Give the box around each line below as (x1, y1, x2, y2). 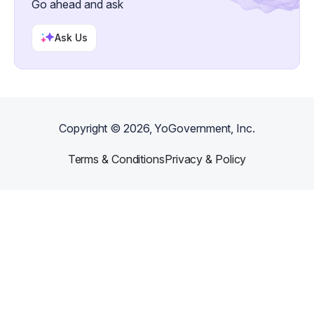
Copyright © (59, 121, 124, 135)
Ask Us (55, 32, 88, 43)
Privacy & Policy (164, 152, 247, 166)
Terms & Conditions (67, 152, 165, 166)
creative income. (70, 4, 139, 14)
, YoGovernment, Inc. (149, 121, 255, 135)
